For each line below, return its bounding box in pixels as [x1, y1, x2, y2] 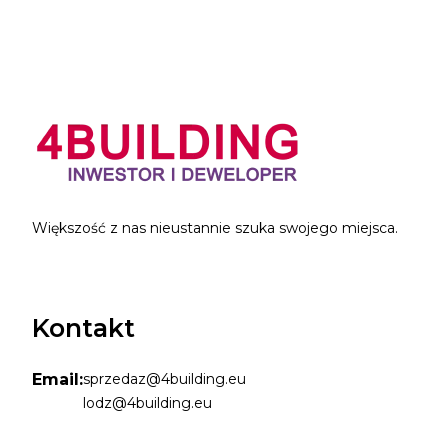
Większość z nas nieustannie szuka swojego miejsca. [32, 218, 398, 237]
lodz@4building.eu [83, 393, 212, 412]
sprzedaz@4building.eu [83, 369, 246, 388]
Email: [32, 369, 83, 389]
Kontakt [32, 312, 135, 343]
